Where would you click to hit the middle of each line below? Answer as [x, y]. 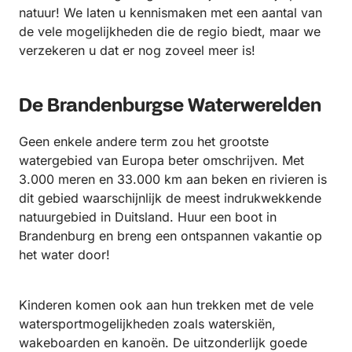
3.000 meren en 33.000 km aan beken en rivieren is [173, 179]
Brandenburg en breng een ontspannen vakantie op [170, 235]
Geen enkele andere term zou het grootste [144, 141]
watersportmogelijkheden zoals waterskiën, [147, 323]
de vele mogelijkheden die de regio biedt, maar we [170, 31]
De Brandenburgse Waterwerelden [170, 106]
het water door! [66, 254]
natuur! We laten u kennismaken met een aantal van [170, 12]
